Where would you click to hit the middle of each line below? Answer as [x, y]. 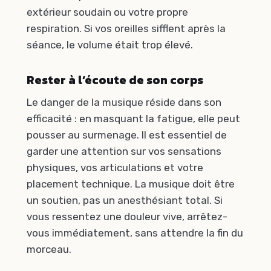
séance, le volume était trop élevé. [110, 45]
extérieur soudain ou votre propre [107, 12]
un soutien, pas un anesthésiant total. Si [125, 201]
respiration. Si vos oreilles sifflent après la [126, 29]
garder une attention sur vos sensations [124, 152]
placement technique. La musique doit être [131, 184]
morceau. [49, 250]
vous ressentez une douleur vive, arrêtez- [127, 217]
